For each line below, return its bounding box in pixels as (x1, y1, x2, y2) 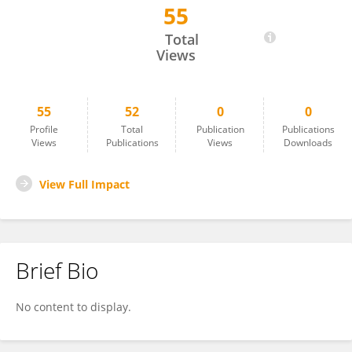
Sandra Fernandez (35, 16, 128, 31)
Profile (30, 123, 58, 136)
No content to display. (16, 299, 131, 314)
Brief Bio (16, 255, 98, 285)
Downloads (284, 136, 332, 149)
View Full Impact (39, 177, 130, 192)
